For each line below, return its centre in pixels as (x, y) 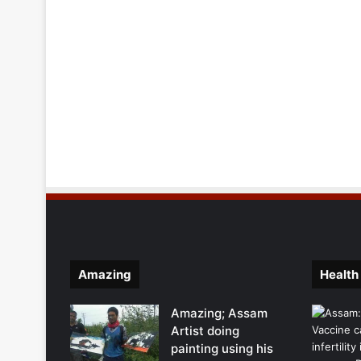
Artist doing (205, 331)
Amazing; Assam (219, 313)
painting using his (222, 349)
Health (339, 275)
